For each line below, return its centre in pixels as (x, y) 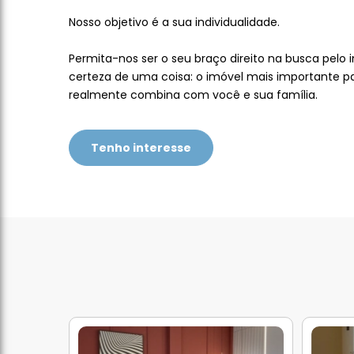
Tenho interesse (141, 148)
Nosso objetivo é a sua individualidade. (174, 22)
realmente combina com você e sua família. (193, 95)
